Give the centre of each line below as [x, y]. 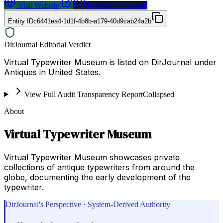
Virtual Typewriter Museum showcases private [92, 157]
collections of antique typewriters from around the [99, 167]
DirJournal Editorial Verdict [47, 44]
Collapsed [158, 94]
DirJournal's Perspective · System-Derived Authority [88, 204]
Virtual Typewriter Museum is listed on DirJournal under [110, 62]
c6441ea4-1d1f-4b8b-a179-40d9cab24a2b [92, 21]
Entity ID [21, 21]
